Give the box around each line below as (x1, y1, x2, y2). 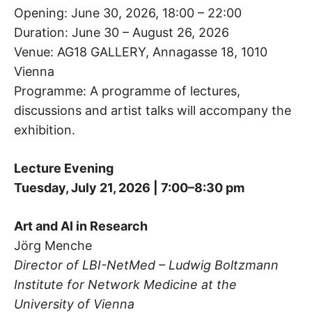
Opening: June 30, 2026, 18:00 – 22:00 (14, 6, 242, 21)
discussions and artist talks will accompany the (14, 103, 291, 118)
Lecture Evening (14, 161, 114, 176)
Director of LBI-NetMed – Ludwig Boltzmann (14, 258, 279, 273)
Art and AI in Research (14, 219, 148, 234)
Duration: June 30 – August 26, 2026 (14, 25, 229, 40)
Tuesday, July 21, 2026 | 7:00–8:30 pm (14, 180, 244, 196)
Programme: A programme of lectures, (14, 84, 240, 99)
